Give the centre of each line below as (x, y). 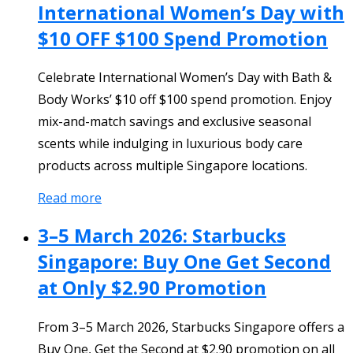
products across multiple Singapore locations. (173, 166)
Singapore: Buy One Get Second (184, 262)
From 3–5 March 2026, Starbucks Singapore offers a (191, 327)
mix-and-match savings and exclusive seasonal (175, 122)
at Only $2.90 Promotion (152, 288)
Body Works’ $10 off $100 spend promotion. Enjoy (185, 100)
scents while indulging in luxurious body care (170, 144)
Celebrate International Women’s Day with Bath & (185, 78)
